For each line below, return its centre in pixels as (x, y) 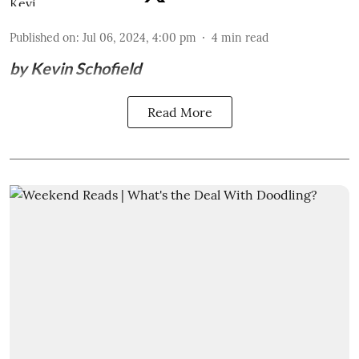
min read (245, 37)
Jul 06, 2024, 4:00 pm (139, 37)
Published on (43, 37)
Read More (179, 112)
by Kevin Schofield (75, 68)
